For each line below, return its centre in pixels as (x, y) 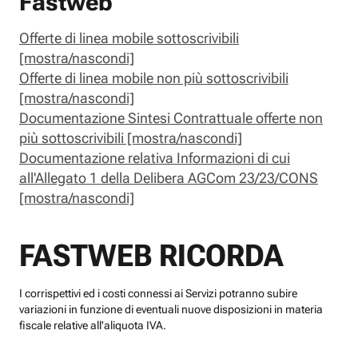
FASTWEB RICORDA (151, 256)
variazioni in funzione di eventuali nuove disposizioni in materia (171, 310)
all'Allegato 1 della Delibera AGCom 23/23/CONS (169, 178)
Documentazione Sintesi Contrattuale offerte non (171, 118)
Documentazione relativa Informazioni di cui (155, 158)
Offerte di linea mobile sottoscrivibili (129, 38)
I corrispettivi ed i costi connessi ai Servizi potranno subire (158, 294)
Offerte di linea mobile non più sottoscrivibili (154, 78)
